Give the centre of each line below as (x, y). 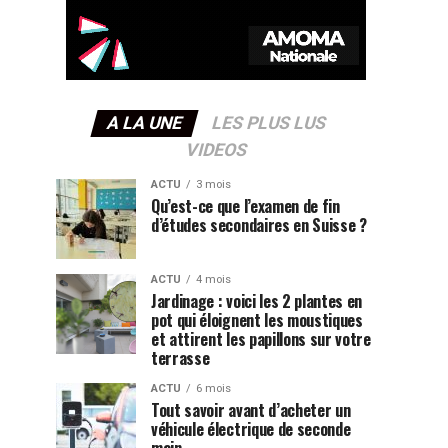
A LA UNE (144, 123)
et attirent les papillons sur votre (261, 339)
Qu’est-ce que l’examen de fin (245, 206)
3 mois (213, 184)
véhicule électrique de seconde (251, 429)
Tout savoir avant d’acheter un (251, 410)
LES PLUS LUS (268, 123)
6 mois (213, 388)
